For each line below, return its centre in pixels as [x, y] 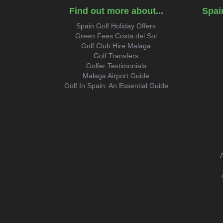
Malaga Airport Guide [116, 76]
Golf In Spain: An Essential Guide [116, 86]
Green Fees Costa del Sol [116, 36]
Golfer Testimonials [116, 66]
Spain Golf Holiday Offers [116, 26]
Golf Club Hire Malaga [116, 46]
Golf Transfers [116, 56]
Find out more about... [116, 11]
